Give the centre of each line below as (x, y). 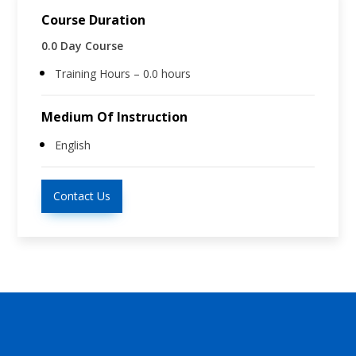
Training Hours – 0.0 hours (123, 74)
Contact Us (82, 196)
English (73, 145)
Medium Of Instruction (115, 117)
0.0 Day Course (83, 46)
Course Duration (94, 20)
